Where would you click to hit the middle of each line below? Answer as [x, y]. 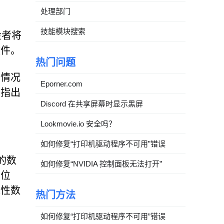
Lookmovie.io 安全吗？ [78, 123]
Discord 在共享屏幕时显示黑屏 [92, 103]
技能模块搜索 [63, 31]
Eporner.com [61, 83]
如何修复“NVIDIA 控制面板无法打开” [101, 163]
